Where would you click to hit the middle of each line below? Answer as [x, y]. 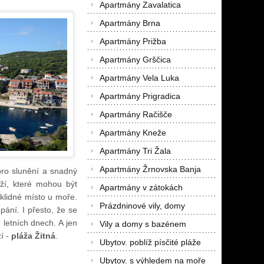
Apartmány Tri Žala [135, 151]
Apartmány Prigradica [140, 96]
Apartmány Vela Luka [139, 78]
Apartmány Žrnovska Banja [150, 169]
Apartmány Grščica [135, 60]
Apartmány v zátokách [141, 187]
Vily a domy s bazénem [143, 224]
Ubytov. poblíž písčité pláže [150, 242]
